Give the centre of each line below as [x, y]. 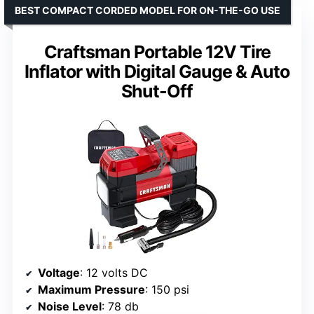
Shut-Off [157, 91]
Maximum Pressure [91, 289]
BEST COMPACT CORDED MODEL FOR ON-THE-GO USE [148, 10]
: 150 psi [167, 289]
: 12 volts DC [114, 272]
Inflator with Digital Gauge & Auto [157, 71]
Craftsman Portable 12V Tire [157, 52]
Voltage [59, 272]
